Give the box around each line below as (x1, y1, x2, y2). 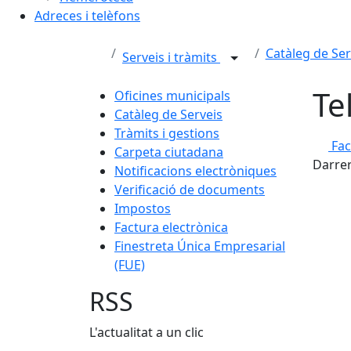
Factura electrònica (114, 219, 228, 236)
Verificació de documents (114, 181, 265, 198)
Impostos (114, 200, 171, 217)
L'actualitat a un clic (89, 324, 204, 341)
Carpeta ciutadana (114, 143, 223, 161)
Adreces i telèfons (34, 7, 140, 24)
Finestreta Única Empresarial (114, 237, 285, 255)
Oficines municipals (114, 87, 230, 104)
